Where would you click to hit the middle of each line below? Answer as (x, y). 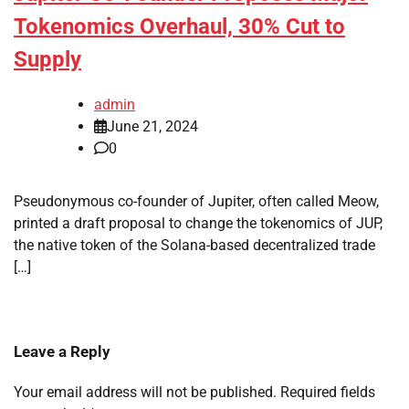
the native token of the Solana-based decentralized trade (194, 246)
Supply (47, 60)
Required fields (328, 393)
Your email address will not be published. (145, 393)
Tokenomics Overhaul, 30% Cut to (179, 27)
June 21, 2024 (152, 127)
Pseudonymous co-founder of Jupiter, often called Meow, (196, 202)
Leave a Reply (62, 352)
